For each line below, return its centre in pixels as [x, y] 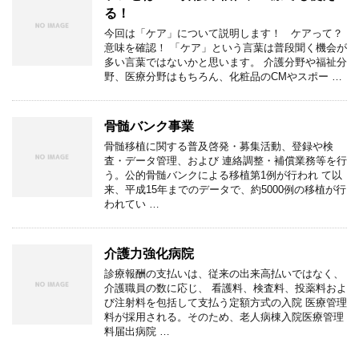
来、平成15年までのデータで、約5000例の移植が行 [225, 189]
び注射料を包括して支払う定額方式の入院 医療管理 [226, 302]
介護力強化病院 [149, 253]
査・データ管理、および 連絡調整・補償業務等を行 [226, 160]
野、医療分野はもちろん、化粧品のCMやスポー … [223, 76]
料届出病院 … [137, 331]
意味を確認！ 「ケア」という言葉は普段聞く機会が [226, 47]
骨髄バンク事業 [149, 126]
